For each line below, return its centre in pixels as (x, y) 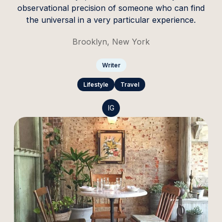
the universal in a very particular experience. (111, 20)
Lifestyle (96, 84)
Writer (111, 65)
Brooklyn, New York (111, 41)
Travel (130, 84)
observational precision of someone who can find (111, 8)
